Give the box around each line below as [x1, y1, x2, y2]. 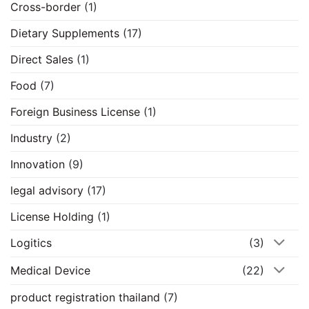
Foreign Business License [10, 104, 140, 119]
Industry [10, 130, 52, 145]
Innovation [10, 157, 65, 171]
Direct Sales [10, 52, 73, 66]
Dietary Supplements [10, 26, 119, 40]
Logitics [10, 236, 52, 250]
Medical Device [10, 263, 90, 278]
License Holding [10, 209, 94, 223]
